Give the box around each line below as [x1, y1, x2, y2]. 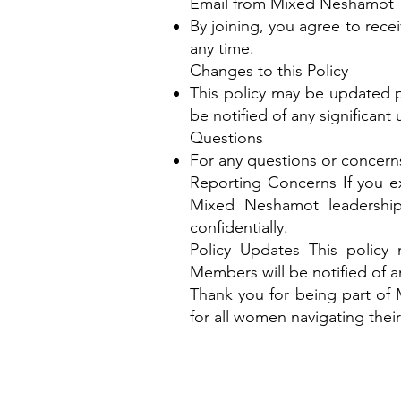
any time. [190, 38, 254, 58]
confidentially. [190, 218, 288, 237]
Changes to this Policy [190, 61, 348, 81]
